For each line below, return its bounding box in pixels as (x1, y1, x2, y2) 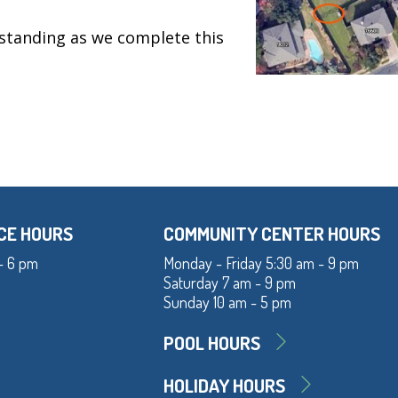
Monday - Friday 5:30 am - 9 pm (163, 253, 359, 274)
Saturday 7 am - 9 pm (163, 273, 296, 293)
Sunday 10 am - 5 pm (163, 292, 291, 313)
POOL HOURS (163, 330, 260, 355)
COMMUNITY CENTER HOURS (163, 221, 380, 246)
